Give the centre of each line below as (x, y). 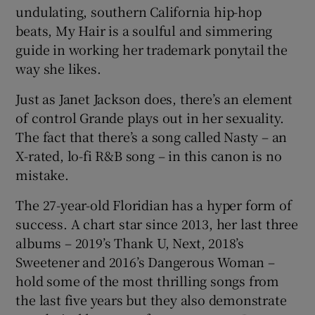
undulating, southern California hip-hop (139, 12)
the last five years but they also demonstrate (151, 300)
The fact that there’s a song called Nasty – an (152, 137)
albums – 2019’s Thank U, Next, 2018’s (130, 243)
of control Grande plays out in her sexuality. (150, 118)
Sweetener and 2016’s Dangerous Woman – (145, 262)
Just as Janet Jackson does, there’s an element (154, 99)
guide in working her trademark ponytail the (152, 50)
